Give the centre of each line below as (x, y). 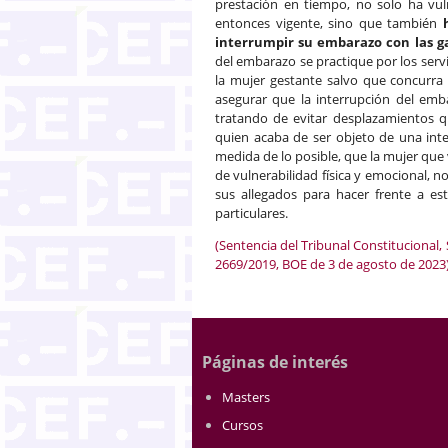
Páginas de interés (275, 362)
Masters (246, 397)
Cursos (242, 425)
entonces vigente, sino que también (329, 22)
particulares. (251, 212)
